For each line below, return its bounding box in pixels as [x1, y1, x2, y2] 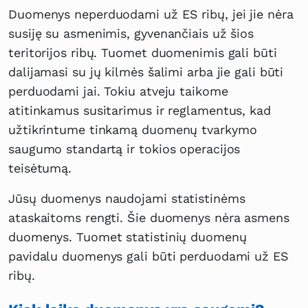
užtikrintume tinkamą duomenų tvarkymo [8, 122, 257, 137]
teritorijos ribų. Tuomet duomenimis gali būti [8, 45, 277, 60]
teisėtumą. [8, 161, 72, 176]
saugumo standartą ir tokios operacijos [8, 142, 241, 157]
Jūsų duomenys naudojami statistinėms [8, 191, 245, 206]
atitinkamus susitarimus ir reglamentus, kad [8, 103, 271, 118]
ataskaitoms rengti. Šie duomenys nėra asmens [8, 210, 289, 225]
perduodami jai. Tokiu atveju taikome [8, 84, 228, 99]
